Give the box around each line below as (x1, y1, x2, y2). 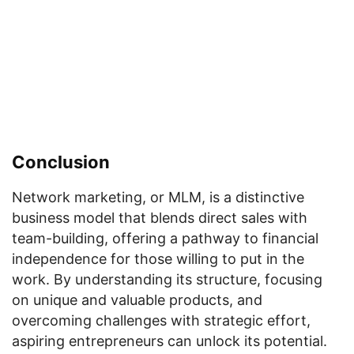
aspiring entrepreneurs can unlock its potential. (12, 333, 327, 349)
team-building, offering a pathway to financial (12, 230, 318, 247)
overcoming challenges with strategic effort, (12, 312, 311, 329)
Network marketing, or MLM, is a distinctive (12, 189, 304, 205)
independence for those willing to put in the (12, 250, 304, 267)
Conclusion (12, 152, 110, 172)
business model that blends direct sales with (12, 209, 307, 226)
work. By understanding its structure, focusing (12, 271, 322, 288)
